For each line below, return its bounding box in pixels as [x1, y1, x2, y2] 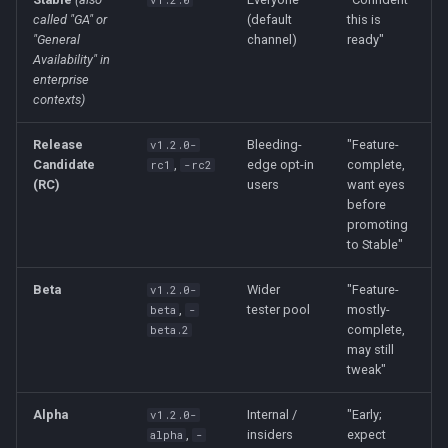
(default [247, 12, 292, 27]
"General [33, 32, 80, 47]
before [347, 197, 386, 212]
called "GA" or [33, 12, 107, 27]
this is [347, 12, 381, 27]
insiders [247, 427, 293, 442]
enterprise [33, 72, 89, 87]
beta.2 [150, 323, 190, 337]
